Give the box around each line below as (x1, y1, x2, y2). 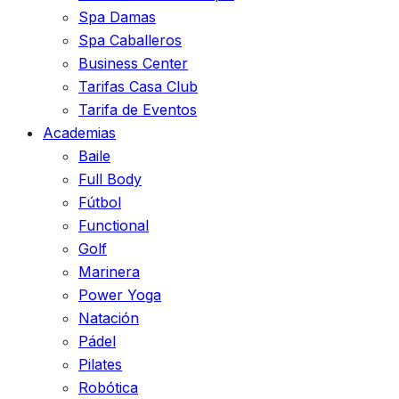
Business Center (78, 54, 188, 72)
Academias (43, 124, 116, 142)
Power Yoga (78, 286, 161, 304)
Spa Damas (78, 8, 156, 26)
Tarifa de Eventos (78, 101, 197, 118)
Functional (78, 216, 149, 234)
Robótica (78, 379, 138, 396)
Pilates (78, 355, 122, 373)
